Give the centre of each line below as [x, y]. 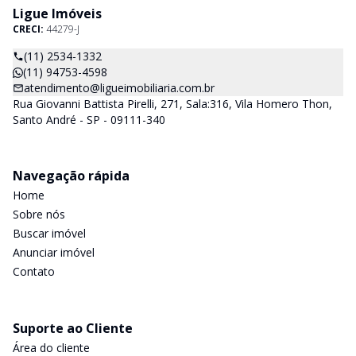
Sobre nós [39, 214]
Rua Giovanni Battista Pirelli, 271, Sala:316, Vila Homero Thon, [172, 104]
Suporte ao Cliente [73, 328]
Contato [34, 271]
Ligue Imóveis [57, 14]
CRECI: [29, 29]
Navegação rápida [71, 176]
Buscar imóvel [49, 233]
